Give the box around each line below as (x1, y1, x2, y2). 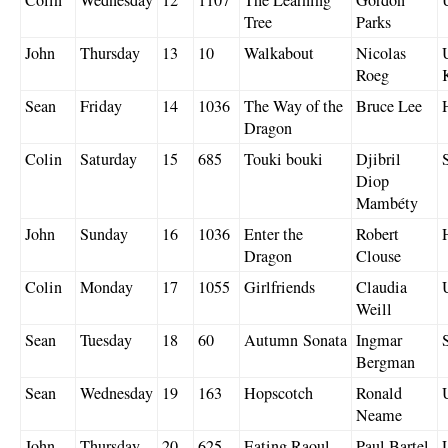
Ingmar (356, 328, 402, 351)
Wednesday (80, 381, 153, 404)
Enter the (244, 222, 303, 245)
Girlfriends (244, 275, 315, 298)
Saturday (80, 147, 137, 170)
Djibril (356, 147, 401, 170)
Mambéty (356, 191, 418, 214)
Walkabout (244, 41, 314, 64)
